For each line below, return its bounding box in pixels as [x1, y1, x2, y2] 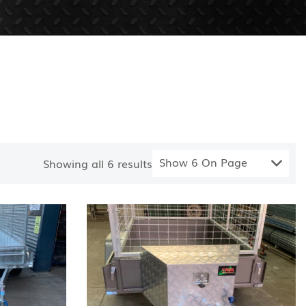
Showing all [43, 155, 107, 171]
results [114, 155, 152, 171]
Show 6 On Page [159, 154, 247, 170]
